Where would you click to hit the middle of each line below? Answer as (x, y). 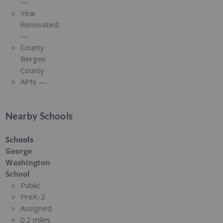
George (19, 151)
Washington (28, 162)
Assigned (36, 208)
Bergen (33, 58)
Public (31, 185)
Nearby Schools (39, 115)
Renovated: (40, 24)
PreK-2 (33, 196)
